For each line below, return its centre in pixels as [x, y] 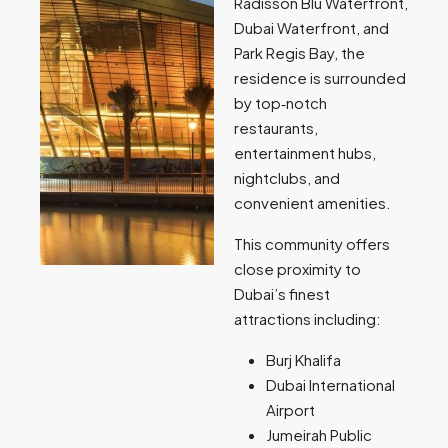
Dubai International [330, 385]
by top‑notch [280, 103]
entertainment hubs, [305, 153]
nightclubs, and [287, 178]
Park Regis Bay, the [299, 53]
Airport [290, 410]
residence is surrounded [320, 78]
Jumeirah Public [319, 435]
